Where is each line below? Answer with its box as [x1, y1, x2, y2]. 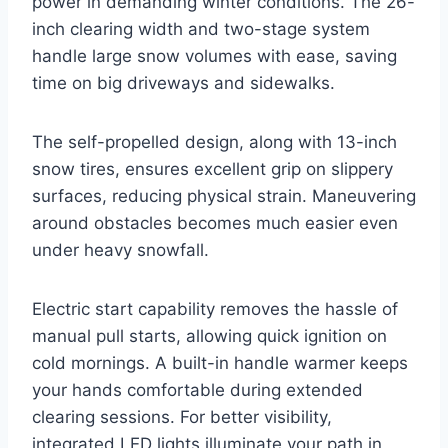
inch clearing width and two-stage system [32, 19, 370, 40]
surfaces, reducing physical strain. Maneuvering [32, 186, 416, 207]
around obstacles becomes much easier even [32, 213, 398, 234]
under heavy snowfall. [32, 240, 209, 261]
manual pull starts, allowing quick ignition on [32, 326, 387, 347]
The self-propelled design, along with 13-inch [32, 132, 397, 153]
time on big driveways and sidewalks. [32, 73, 335, 94]
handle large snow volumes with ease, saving [32, 46, 397, 67]
